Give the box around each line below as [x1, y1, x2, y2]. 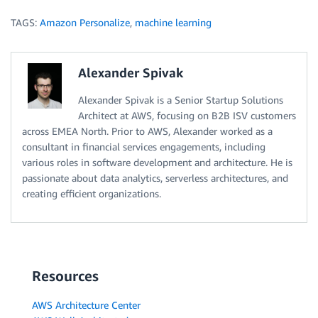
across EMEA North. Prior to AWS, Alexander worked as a [22, 124, 273, 137]
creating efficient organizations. [22, 187, 161, 199]
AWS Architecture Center [32, 298, 141, 311]
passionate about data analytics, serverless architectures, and [22, 171, 288, 184]
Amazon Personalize [40, 16, 130, 28]
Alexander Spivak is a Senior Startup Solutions [78, 93, 283, 106]
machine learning [135, 16, 212, 28]
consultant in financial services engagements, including [22, 140, 265, 153]
